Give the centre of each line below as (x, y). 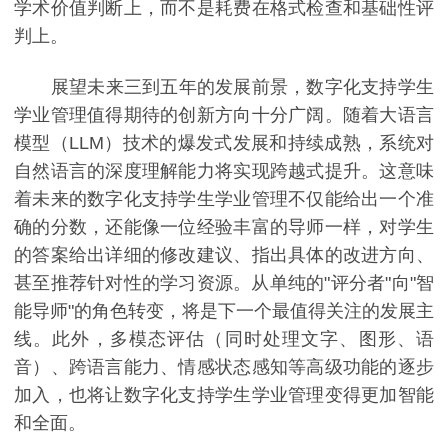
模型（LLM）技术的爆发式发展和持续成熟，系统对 (224, 143)
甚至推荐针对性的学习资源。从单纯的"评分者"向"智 (224, 283)
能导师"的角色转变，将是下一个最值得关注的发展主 (224, 311)
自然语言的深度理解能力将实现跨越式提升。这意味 (224, 171)
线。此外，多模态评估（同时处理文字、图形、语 (224, 339)
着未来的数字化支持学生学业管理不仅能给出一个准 (224, 199)
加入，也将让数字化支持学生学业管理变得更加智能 (224, 395)
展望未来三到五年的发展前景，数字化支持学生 (224, 87)
